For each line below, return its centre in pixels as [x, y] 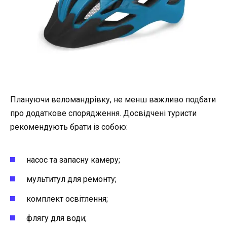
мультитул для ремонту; [71, 179]
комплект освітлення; [67, 199]
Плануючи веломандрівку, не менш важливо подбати [113, 99]
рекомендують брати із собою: [69, 127]
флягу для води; [56, 218]
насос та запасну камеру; [73, 160]
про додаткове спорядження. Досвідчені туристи [103, 113]
